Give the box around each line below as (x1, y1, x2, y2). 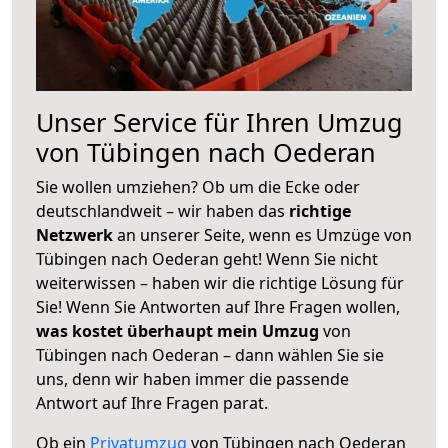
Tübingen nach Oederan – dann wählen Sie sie (36, 343, 384, 366)
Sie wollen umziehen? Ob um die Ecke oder (36, 175, 360, 198)
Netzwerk (36, 223, 117, 246)
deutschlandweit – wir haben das (36, 199, 289, 222)
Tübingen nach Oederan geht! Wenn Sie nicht (36, 247, 378, 270)
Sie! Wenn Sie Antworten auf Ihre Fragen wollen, (36, 295, 400, 318)
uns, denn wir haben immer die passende (36, 367, 349, 390)
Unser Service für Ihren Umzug (36, 104, 403, 139)
